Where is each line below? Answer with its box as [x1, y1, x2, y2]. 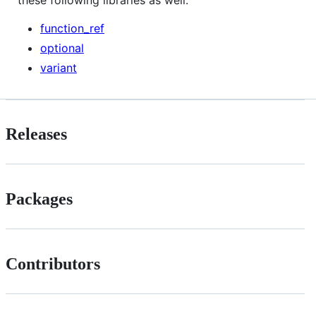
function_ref [40, 20, 104, 35]
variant [40, 60, 77, 75]
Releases [6, 125, 67, 144]
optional [40, 40, 84, 55]
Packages [6, 190, 73, 209]
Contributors [6, 255, 100, 274]
